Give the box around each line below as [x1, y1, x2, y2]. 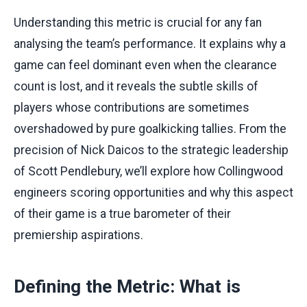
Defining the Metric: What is [14, 276, 241, 297]
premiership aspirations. [14, 228, 143, 243]
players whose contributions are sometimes [14, 101, 249, 115]
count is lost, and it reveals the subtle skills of [14, 79, 258, 94]
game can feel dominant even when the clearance [14, 58, 277, 73]
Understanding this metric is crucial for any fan [14, 16, 262, 30]
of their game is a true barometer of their [14, 207, 231, 221]
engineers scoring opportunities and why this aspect [14, 186, 293, 200]
